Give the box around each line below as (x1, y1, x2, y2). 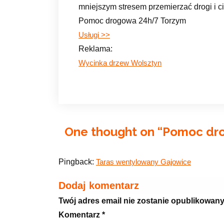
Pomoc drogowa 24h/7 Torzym (78, 16, 186, 25)
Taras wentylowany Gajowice (96, 157, 191, 166)
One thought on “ (64, 124, 162, 139)
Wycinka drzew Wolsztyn (78, 58, 161, 67)
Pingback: (58, 157, 96, 166)
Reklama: (78, 44, 112, 53)
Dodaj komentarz (58, 179, 139, 191)
